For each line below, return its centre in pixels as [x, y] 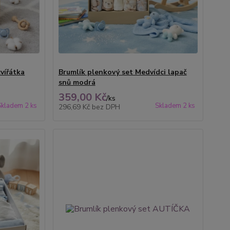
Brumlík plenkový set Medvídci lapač [122, 72]
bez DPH [106, 107]
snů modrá [77, 82]
